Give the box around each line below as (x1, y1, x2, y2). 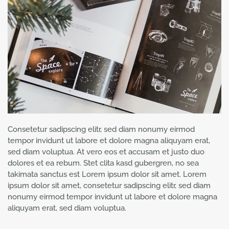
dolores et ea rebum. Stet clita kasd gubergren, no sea (8, 158, 199, 168)
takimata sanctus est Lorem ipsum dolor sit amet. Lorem (8, 170, 207, 179)
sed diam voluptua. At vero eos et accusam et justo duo (8, 147, 204, 157)
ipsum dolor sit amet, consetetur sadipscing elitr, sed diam (8, 181, 211, 191)
